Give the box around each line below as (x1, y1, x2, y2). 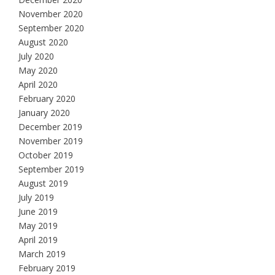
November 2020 (18, 8, 83, 20)
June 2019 (18, 206, 58, 218)
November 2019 (18, 135, 83, 147)
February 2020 (18, 93, 76, 105)
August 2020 (18, 36, 68, 48)
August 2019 (18, 177, 68, 190)
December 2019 (18, 121, 82, 133)
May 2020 (18, 64, 58, 77)
